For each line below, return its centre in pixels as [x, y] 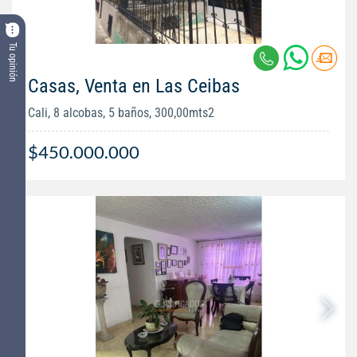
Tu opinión [13, 62]
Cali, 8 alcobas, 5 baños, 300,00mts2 [121, 113]
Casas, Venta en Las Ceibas [134, 86]
